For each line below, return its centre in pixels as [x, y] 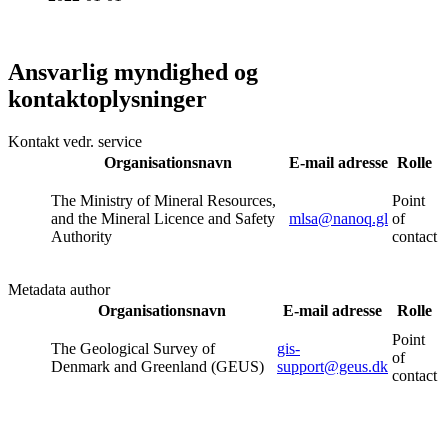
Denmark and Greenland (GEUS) [157, 367]
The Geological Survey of [133, 349]
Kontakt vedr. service [75, 142]
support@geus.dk [332, 367]
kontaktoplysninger [107, 99]
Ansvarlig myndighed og [133, 72]
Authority [81, 237]
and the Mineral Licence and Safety [163, 219]
